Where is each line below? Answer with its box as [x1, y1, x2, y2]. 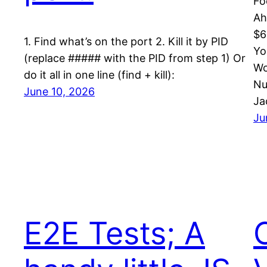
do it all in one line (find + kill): [24, 69, 175, 82]
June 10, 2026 [24, 85, 95, 98]
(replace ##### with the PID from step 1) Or [24, 52, 246, 65]
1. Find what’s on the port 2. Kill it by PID [24, 35, 228, 48]
